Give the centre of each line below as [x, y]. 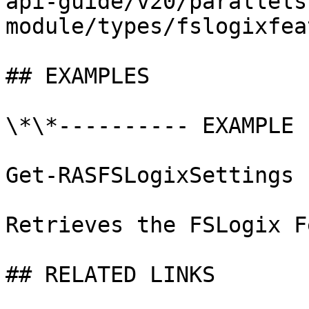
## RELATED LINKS [110, 275]
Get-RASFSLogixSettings [150, 175]
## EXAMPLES [78, 76]
